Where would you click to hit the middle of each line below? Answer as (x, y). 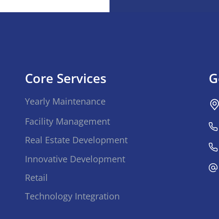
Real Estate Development (76, 140)
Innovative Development (75, 159)
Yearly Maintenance (65, 101)
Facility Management (67, 121)
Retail (36, 177)
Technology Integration (72, 196)
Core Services (66, 78)
